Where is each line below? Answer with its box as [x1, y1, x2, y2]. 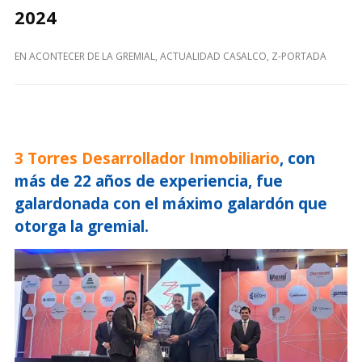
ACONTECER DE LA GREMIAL [29, 49, 155, 64]
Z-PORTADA [271, 49, 326, 64]
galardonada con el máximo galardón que [15, 193, 327, 215]
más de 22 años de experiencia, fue [15, 170, 283, 192]
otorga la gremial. [15, 216, 149, 238]
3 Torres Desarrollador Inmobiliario [15, 148, 280, 170]
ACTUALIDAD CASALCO [160, 49, 267, 64]
